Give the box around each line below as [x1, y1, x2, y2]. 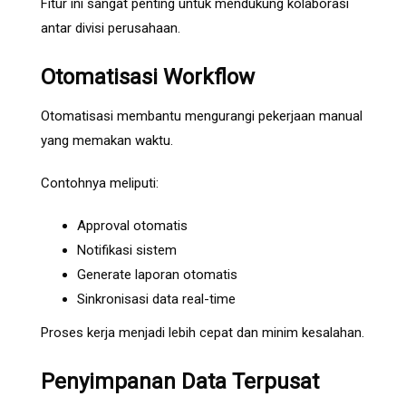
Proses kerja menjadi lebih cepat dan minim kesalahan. [41, 324, 364, 342]
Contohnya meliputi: [41, 175, 159, 192]
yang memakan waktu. [41, 132, 173, 150]
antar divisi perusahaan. [41, 20, 180, 37]
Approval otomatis [77, 217, 188, 235]
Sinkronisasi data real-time [77, 291, 236, 308]
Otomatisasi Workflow [41, 64, 255, 91]
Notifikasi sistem [77, 242, 177, 259]
